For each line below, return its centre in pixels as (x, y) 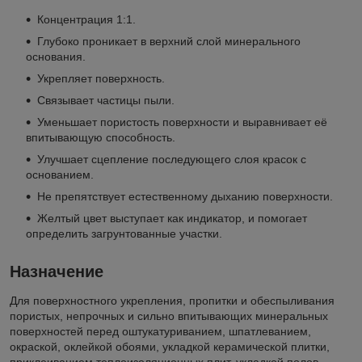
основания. (56, 57)
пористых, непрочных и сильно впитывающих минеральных (169, 316)
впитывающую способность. (101, 138)
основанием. (60, 175)
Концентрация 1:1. (86, 20)
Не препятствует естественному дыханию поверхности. (185, 197)
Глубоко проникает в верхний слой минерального (169, 42)
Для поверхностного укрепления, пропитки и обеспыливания (172, 301)
